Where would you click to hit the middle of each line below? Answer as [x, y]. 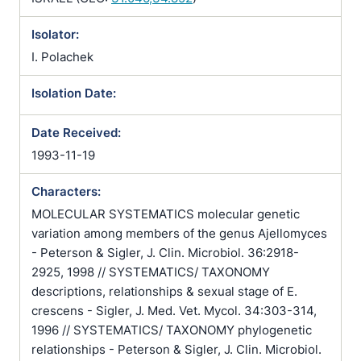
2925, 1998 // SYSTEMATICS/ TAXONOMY [151, 272]
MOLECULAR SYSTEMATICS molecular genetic [166, 214]
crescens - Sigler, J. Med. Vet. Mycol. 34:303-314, [174, 311]
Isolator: [55, 34]
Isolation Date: [74, 93]
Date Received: [76, 133]
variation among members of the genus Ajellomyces [179, 233]
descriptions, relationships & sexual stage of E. [164, 291]
